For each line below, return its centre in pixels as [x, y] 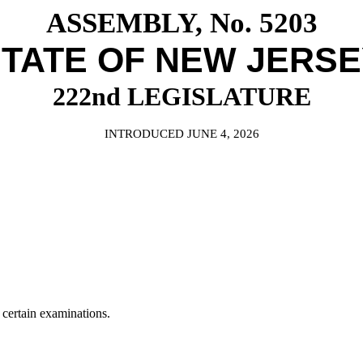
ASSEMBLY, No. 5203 [181, 23]
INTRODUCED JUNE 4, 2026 [181, 134]
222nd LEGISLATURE [181, 96]
